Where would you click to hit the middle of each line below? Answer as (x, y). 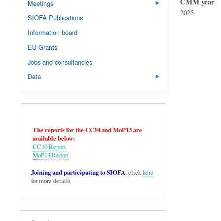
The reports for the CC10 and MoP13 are (87, 129)
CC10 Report (49, 147)
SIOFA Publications (55, 18)
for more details (51, 181)
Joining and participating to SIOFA (78, 172)
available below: (54, 138)
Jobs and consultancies (60, 62)
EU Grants (42, 47)
